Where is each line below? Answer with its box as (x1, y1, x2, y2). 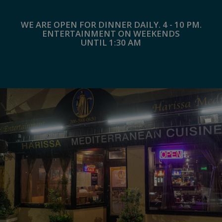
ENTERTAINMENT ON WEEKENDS (42, 28, 180, 39)
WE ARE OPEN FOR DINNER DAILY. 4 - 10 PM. (20, 19, 202, 30)
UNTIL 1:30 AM (81, 37, 141, 48)
